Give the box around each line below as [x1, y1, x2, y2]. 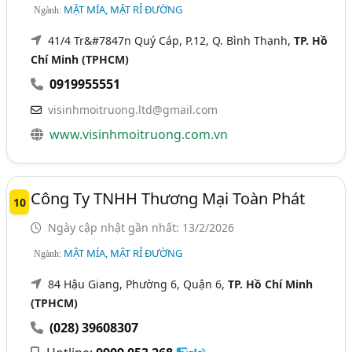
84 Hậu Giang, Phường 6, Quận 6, [48, 276, 229, 291]
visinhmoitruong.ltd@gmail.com [48, 101, 218, 117]
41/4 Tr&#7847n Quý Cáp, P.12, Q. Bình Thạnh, [48, 32, 295, 48]
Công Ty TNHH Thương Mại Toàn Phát [31, 187, 306, 209]
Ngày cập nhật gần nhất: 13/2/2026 [45, 219, 235, 235]
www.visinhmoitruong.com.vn [49, 125, 229, 143]
